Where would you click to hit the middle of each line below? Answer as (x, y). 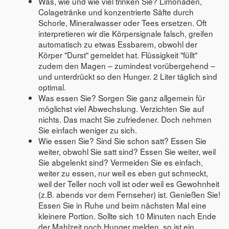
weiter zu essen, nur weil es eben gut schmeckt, (123, 173)
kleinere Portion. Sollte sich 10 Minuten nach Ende (128, 215)
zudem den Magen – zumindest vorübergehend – (127, 65)
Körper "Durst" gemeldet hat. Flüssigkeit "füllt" (118, 54)
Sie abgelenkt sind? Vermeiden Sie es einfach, (121, 162)
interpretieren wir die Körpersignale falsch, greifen (126, 33)
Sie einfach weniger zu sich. (88, 130)
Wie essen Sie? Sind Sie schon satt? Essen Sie (123, 140)
